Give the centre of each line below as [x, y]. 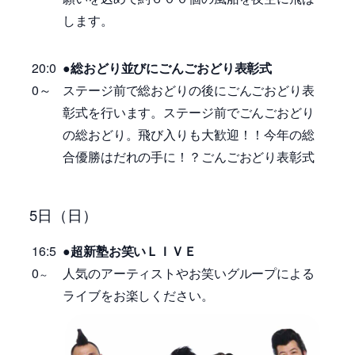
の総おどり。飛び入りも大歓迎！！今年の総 [189, 134]
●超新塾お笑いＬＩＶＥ [130, 250]
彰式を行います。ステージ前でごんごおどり [189, 112]
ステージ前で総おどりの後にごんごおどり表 [189, 90]
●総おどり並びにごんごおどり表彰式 [174, 67]
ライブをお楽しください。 [138, 295]
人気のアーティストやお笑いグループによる [189, 273]
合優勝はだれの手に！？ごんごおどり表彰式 [189, 156]
